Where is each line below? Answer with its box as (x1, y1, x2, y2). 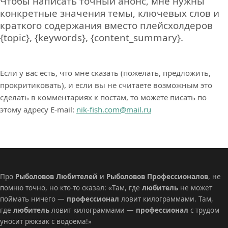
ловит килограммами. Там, (119, 194, 213, 204)
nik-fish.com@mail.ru (76, 104, 151, 115)
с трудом (188, 205, 219, 215)
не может (178, 183, 212, 192)
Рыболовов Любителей (15, 172, 98, 181)
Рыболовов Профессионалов (106, 172, 208, 181)
